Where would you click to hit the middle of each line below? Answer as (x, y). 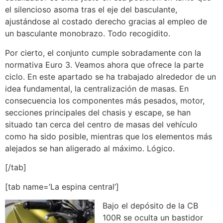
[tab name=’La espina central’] (62, 186)
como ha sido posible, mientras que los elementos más (109, 136)
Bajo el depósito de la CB (150, 205)
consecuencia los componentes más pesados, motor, (105, 100)
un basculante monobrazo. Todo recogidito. (88, 34)
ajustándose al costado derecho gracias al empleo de (106, 22)
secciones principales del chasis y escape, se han (98, 112)
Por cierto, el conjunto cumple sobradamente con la (103, 53)
